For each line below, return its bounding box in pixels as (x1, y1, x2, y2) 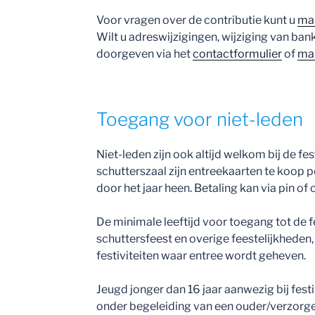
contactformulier (193, 47, 283, 60)
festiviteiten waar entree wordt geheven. (96, 248, 307, 262)
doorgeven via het (96, 47, 193, 60)
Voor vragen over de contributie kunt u (96, 13, 298, 27)
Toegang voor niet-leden (96, 108, 304, 130)
